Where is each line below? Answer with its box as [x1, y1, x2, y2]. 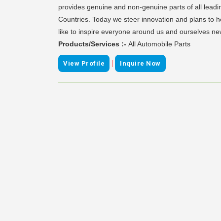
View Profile [63, 59, 105, 67]
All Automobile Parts [128, 39, 190, 48]
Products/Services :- [58, 39, 128, 48]
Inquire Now [120, 59, 161, 67]
